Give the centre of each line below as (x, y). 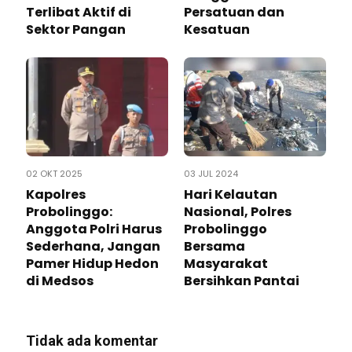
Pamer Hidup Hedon (92, 263)
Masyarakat (226, 263)
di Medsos (60, 280)
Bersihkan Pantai (242, 280)
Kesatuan (217, 29)
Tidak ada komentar (92, 340)
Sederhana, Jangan (93, 246)
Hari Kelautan (231, 194)
